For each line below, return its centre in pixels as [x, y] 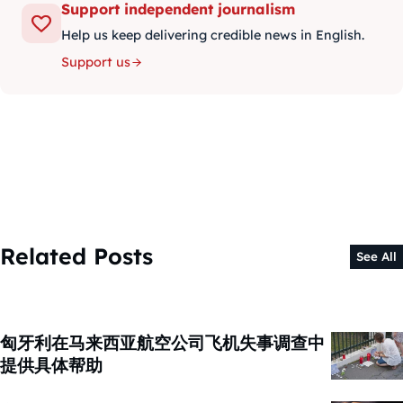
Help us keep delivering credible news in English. [213, 36]
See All [376, 257]
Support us [96, 63]
